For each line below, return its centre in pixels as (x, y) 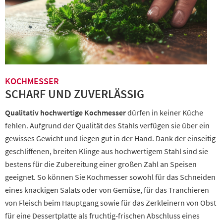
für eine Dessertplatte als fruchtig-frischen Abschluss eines (102, 216)
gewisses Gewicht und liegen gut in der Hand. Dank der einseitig (110, 138)
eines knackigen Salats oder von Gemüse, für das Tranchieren (107, 190)
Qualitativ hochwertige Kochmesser (65, 112)
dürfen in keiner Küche (165, 112)
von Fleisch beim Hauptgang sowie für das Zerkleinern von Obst (111, 203)
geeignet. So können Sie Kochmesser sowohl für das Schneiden (110, 177)
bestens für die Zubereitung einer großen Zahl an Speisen (101, 164)
